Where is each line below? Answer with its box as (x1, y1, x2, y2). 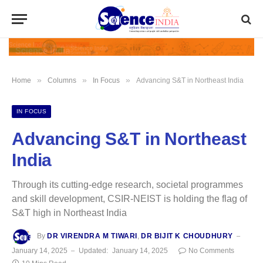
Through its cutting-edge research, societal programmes (12, 179, 243, 190)
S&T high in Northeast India (12, 207, 127, 218)
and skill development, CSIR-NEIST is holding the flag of (12, 193, 247, 204)
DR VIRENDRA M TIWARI (47, 232, 137, 241)
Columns (48, 76, 76, 85)
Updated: (79, 247, 108, 255)
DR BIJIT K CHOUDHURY (141, 232, 233, 241)
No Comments (188, 247, 234, 255)
